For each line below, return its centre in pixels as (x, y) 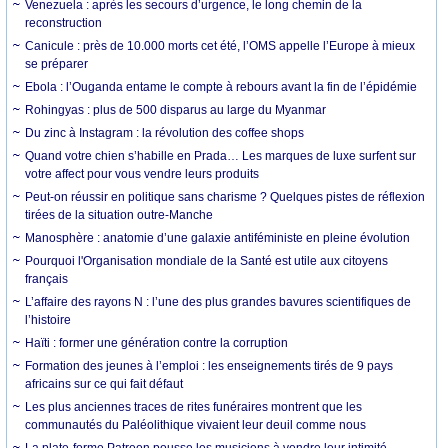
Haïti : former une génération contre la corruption (157, 342)
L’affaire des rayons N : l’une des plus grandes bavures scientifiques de (218, 301)
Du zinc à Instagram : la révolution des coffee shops (165, 132)
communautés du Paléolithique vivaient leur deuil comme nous (196, 424)
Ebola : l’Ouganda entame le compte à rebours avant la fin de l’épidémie (221, 86)
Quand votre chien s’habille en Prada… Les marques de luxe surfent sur (221, 155)
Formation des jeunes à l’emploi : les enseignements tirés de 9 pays (209, 365)
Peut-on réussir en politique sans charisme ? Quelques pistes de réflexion (225, 196)
